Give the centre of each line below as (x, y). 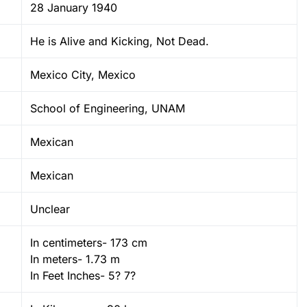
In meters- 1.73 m (75, 259)
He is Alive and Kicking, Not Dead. (120, 41)
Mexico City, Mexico (83, 74)
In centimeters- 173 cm (89, 242)
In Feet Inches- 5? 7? (83, 275)
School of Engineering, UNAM (108, 108)
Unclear (50, 209)
